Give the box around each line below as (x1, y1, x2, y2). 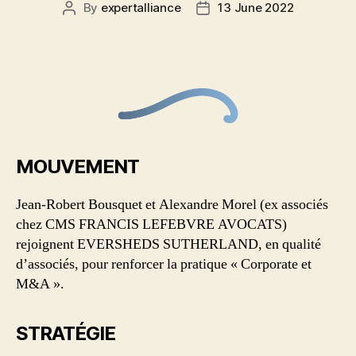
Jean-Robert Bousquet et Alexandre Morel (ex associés (16, 195, 328, 214)
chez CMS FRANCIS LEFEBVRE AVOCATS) (16, 215, 287, 234)
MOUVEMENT (16, 154, 140, 178)
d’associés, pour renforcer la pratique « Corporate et (16, 254, 311, 273)
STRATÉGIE (16, 321, 116, 345)
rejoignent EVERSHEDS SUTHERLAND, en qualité (16, 234, 321, 253)
